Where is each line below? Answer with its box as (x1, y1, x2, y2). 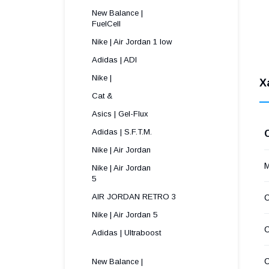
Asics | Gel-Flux (92, 109, 148, 118)
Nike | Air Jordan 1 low (92, 37, 172, 46)
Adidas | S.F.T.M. (92, 127, 152, 136)
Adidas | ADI (92, 55, 137, 64)
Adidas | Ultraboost (92, 228, 161, 237)
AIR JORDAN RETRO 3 (92, 192, 176, 201)
